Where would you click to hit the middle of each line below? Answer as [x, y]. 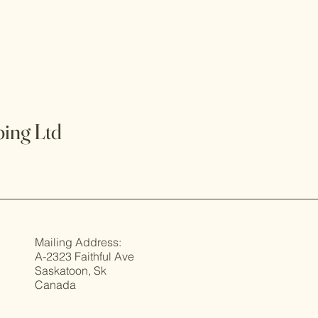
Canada [55, 285]
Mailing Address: [78, 242]
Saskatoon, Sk [71, 270]
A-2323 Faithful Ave [84, 256]
